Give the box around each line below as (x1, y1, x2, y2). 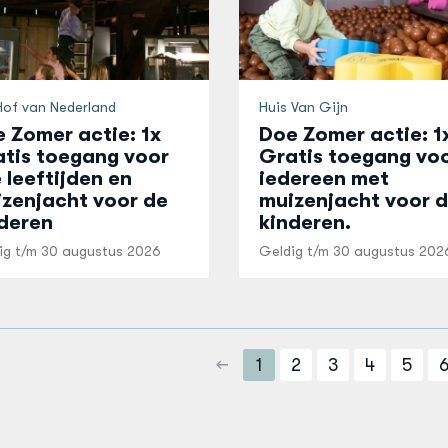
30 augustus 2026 (40, 243, 161, 259)
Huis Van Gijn (258, 99, 348, 115)
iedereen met (258, 167, 389, 190)
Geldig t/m (258, 243, 333, 259)
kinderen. (258, 211, 351, 234)
